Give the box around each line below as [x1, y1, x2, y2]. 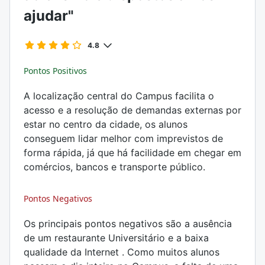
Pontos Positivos [24, 65, 87, 76]
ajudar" [24, 7, 73, 24]
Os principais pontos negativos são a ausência [24, 218, 232, 230]
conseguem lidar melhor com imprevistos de [24, 132, 223, 144]
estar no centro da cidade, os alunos [24, 118, 188, 130]
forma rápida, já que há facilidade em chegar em [24, 147, 241, 159]
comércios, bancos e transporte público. [24, 161, 205, 173]
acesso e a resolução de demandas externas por [24, 104, 241, 116]
